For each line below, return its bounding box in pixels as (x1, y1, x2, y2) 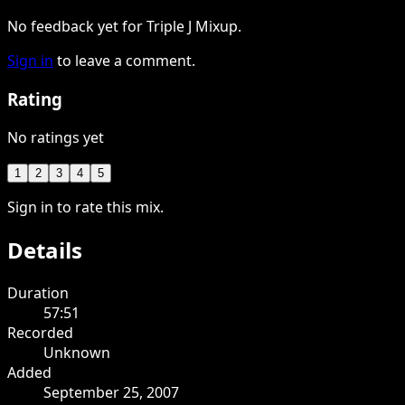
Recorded (7, 322, 73, 343)
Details (7, 234, 82, 265)
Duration (7, 282, 69, 303)
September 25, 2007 (43, 381, 179, 402)
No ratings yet (7, 127, 104, 147)
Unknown (43, 342, 110, 363)
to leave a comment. (57, 51, 195, 71)
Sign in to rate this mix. (7, 196, 164, 217)
